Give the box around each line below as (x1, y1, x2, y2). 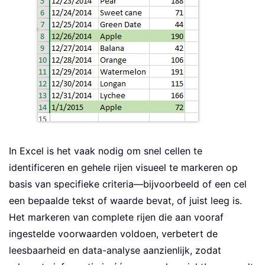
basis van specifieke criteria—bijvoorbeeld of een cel (9, 178, 247, 190)
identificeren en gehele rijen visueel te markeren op (9, 161, 238, 174)
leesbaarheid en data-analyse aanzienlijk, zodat (9, 244, 221, 257)
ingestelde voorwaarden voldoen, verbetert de (9, 228, 218, 240)
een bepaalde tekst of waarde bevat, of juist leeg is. (9, 195, 242, 207)
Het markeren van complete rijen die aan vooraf (9, 211, 224, 224)
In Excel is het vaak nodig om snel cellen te (9, 145, 202, 157)
